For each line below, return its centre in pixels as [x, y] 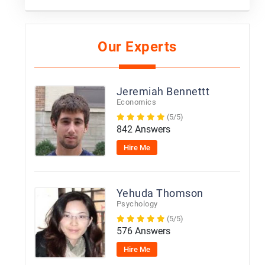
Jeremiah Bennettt [163, 91]
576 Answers [143, 231]
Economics [136, 102]
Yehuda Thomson [160, 193]
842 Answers [143, 129]
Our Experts [137, 47]
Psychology [137, 204]
